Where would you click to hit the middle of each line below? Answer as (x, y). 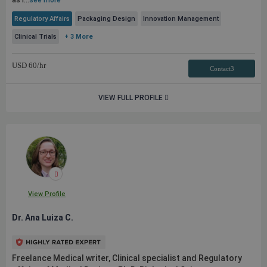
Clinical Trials (35, 37)
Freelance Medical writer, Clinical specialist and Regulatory (127, 258)
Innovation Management (181, 19)
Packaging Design (106, 19)
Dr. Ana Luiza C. (43, 218)
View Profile (46, 194)
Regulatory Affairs (42, 19)
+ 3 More (79, 37)
